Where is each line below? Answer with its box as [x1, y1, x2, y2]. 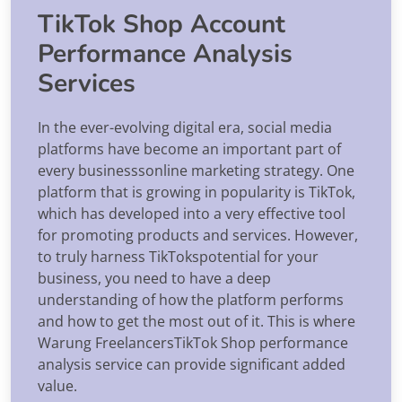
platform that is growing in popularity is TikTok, [38, 181, 355, 202]
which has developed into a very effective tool [38, 203, 345, 223]
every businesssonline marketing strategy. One [38, 160, 354, 180]
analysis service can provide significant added [38, 354, 345, 374]
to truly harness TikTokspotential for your [38, 246, 319, 267]
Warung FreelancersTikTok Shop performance [38, 332, 348, 353]
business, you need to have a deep [38, 267, 271, 288]
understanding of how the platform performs [38, 289, 344, 310]
